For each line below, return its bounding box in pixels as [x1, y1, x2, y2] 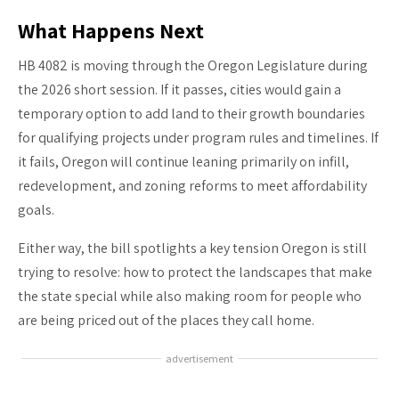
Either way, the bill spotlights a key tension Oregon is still [18, 238, 367, 257]
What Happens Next [18, 15, 204, 45]
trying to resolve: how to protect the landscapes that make [18, 262, 372, 281]
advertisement [166, 351, 233, 365]
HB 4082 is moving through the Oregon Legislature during [18, 55, 368, 75]
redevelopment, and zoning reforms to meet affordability [18, 175, 367, 195]
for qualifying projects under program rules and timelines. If [18, 127, 379, 147]
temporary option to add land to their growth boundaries [18, 103, 365, 123]
